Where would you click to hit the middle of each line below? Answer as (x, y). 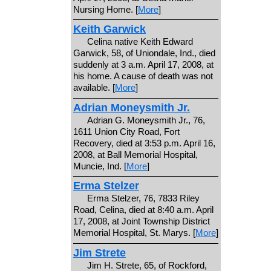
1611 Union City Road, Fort (126, 131)
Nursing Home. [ (106, 9)
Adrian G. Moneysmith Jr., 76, (146, 120)
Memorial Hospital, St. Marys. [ (134, 233)
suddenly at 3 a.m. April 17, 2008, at (143, 65)
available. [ (94, 88)
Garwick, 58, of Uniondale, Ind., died (144, 53)
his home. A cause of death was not (143, 76)
